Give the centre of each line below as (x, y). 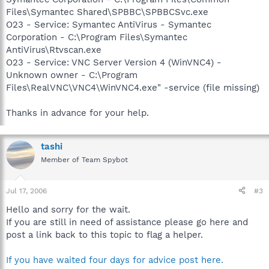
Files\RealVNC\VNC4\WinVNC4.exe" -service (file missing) (133, 88)
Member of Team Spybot (84, 160)
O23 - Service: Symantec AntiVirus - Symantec (109, 25)
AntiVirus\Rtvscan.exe (54, 50)
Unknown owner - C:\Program (72, 75)
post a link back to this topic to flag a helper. (104, 234)
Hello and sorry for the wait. (68, 209)
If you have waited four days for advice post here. (115, 260)
